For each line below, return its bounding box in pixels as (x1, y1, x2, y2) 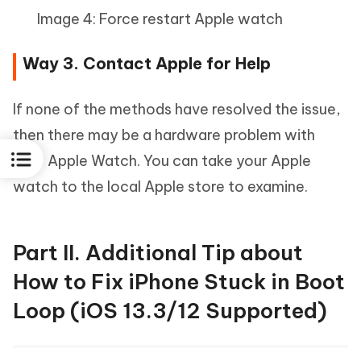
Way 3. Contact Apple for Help (23, 53, 271, 74)
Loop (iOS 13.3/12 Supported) (13, 297, 327, 325)
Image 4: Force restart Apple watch (37, 10, 283, 29)
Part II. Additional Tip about (13, 239, 303, 267)
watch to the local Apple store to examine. (13, 177, 308, 197)
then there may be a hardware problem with (13, 126, 315, 145)
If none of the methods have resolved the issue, (13, 100, 341, 119)
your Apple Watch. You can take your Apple (13, 151, 311, 171)
